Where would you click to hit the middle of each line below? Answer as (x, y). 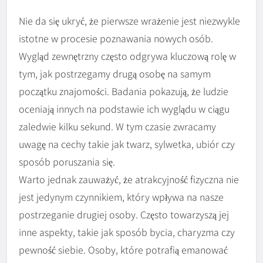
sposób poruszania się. (67, 162)
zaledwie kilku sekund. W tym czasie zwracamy (117, 127)
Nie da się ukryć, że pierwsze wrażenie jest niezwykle (129, 21)
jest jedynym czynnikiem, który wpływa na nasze (121, 197)
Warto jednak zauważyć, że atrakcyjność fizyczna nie (129, 179)
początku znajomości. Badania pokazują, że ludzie (124, 91)
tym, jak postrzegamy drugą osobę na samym (115, 74)
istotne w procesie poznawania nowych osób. (116, 38)
